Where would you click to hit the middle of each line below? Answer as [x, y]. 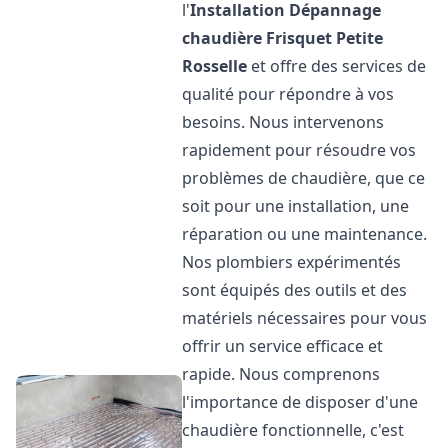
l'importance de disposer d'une [300, 402]
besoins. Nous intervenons [283, 122]
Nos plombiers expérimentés [292, 262]
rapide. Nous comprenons [281, 374]
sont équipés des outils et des [295, 290]
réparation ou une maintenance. [305, 234]
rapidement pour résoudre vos [299, 150]
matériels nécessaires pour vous [305, 318]
